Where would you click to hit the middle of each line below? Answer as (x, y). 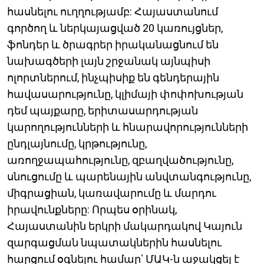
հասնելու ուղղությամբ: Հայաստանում (113, 12)
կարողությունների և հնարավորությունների (128, 127)
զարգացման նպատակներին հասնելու (114, 243)
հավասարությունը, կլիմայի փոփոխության (125, 94)
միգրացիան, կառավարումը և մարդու (112, 193)
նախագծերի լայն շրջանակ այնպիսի (109, 61)
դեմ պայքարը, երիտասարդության (103, 111)
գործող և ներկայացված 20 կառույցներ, (115, 28)
